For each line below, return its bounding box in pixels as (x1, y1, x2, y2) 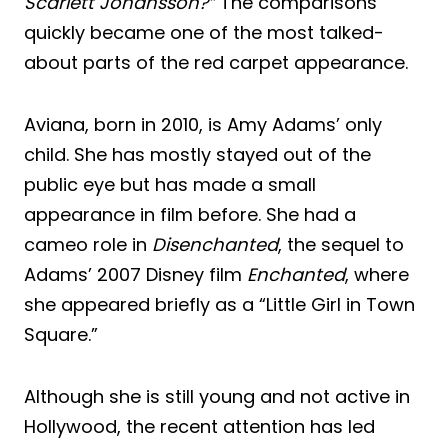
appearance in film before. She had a (24, 201, 356, 227)
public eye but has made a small (24, 171, 316, 197)
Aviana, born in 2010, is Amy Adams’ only (24, 111, 382, 137)
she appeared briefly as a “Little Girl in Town (24, 291, 415, 317)
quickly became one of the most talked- (24, 19, 384, 45)
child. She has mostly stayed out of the (24, 141, 371, 167)
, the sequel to (278, 231, 404, 257)
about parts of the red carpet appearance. (24, 49, 408, 75)
